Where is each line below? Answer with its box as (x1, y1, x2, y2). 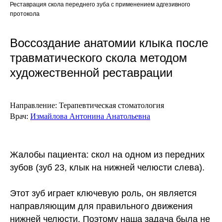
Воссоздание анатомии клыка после (10, 36, 208, 50)
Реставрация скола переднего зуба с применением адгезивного (10, 1, 190, 8)
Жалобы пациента (10, 150, 86, 160)
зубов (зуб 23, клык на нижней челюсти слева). (10, 163, 205, 172)
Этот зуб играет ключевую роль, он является (10, 188, 197, 198)
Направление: (10, 101, 59, 110)
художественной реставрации (10, 66, 172, 79)
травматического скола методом (10, 51, 187, 64)
